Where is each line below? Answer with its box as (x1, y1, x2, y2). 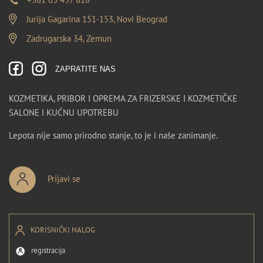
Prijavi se (48, 173, 80, 184)
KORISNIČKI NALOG (31, 225, 95, 235)
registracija (31, 245, 65, 256)
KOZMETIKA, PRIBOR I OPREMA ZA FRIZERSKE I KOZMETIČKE (9, 92, 237, 104)
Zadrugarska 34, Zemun (26, 32, 112, 44)
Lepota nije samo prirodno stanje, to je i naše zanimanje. (9, 129, 218, 141)
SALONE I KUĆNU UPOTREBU (9, 106, 119, 118)
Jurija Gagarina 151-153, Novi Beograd (26, 13, 167, 25)
